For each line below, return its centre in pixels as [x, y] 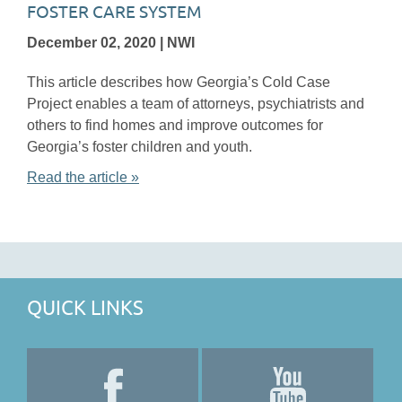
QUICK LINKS [85, 308]
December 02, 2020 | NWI [111, 42]
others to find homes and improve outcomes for [175, 125]
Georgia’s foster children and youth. [140, 146]
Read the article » [83, 177]
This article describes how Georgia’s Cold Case [179, 82]
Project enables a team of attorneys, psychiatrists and [196, 103]
